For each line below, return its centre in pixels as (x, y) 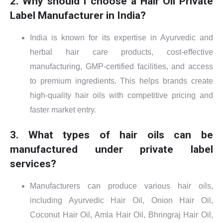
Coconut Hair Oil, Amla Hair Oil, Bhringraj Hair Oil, (121, 215)
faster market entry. (63, 110)
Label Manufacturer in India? (78, 15)
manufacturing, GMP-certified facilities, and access (121, 66)
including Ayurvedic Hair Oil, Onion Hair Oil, (121, 200)
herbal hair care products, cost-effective (121, 52)
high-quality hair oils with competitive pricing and (121, 95)
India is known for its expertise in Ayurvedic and (121, 37)
